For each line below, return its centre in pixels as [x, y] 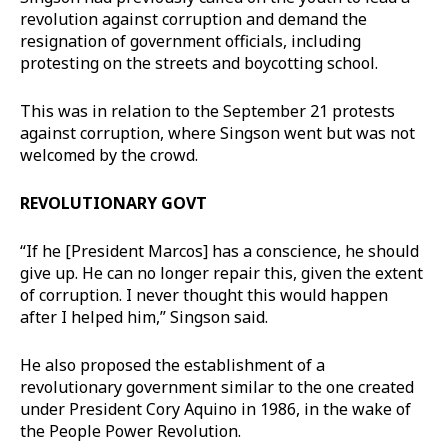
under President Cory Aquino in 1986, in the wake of [215, 408]
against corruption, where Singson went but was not [217, 132]
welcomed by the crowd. [109, 154]
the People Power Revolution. [130, 430]
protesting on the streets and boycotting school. [199, 62]
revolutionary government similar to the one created [217, 386]
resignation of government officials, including [190, 40]
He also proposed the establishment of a [172, 364]
